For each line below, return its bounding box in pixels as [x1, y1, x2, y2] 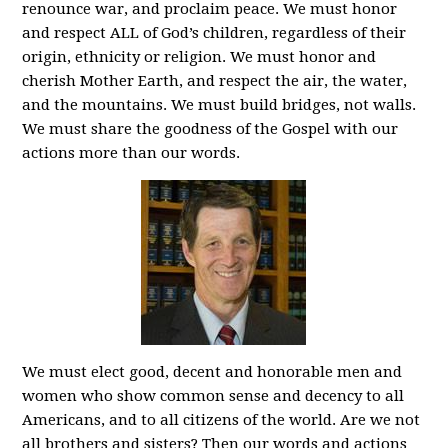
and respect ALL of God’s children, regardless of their [22, 24, 407, 42]
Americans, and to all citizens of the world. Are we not [22, 411, 421, 429]
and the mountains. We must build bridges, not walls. [22, 96, 417, 114]
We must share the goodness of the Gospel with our [22, 120, 399, 138]
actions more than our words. [22, 144, 241, 162]
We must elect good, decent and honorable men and [22, 363, 403, 381]
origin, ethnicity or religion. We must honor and [22, 48, 377, 66]
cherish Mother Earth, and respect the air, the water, [22, 72, 408, 90]
